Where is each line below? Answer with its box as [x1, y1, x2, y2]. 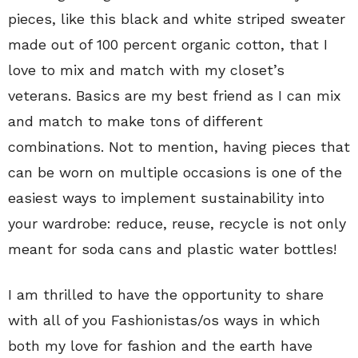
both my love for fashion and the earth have [8, 337, 312, 355]
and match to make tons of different [8, 113, 263, 130]
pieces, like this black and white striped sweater [8, 10, 345, 28]
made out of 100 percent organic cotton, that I [8, 36, 328, 54]
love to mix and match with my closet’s [8, 62, 284, 79]
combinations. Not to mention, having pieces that [8, 138, 350, 156]
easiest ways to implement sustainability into [8, 189, 324, 207]
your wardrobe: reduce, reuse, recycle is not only [8, 215, 346, 233]
